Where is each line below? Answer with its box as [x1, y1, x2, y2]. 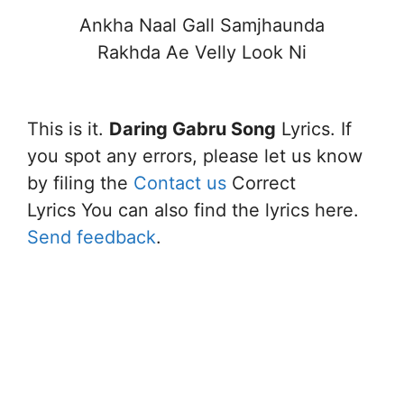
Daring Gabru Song [109, 118, 276, 140]
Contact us [133, 172, 226, 194]
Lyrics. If [276, 118, 352, 140]
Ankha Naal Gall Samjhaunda [79, 14, 325, 36]
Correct [226, 172, 296, 194]
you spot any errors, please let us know [27, 145, 363, 167]
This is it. [27, 118, 109, 140]
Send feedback [27, 226, 156, 248]
